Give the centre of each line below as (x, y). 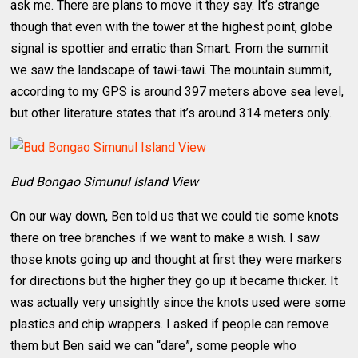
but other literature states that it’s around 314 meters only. (171, 113)
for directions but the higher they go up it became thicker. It (175, 280)
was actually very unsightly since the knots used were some (179, 302)
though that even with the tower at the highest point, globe (172, 26)
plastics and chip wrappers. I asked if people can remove (170, 324)
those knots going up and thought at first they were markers (177, 259)
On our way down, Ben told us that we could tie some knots (175, 216)
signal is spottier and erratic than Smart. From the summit (170, 48)
